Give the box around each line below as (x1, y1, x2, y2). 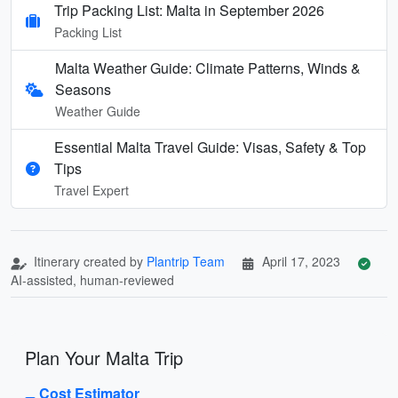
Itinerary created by (30, 251, 147, 270)
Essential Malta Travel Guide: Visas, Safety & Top (54, 136, 366, 157)
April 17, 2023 (262, 251, 340, 270)
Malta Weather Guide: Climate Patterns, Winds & (55, 57, 362, 78)
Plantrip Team (147, 251, 225, 270)
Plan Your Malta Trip (25, 344, 183, 370)
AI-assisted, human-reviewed (11, 270, 174, 289)
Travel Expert (54, 180, 129, 199)
